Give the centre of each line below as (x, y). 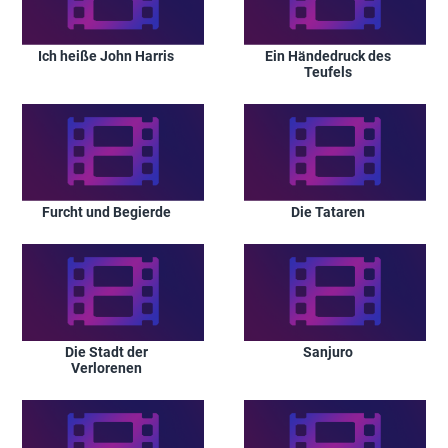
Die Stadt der (106, 351)
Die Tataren (328, 211)
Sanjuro (328, 351)
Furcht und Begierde (106, 211)
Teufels (328, 71)
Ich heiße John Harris (106, 55)
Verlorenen (106, 367)
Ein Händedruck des (328, 55)
